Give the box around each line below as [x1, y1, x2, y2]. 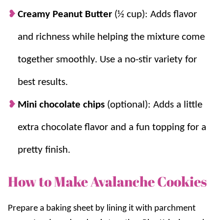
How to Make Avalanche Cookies [8, 171, 207, 191]
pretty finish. [18, 144, 70, 155]
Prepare [8, 203, 38, 213]
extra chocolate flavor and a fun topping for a [18, 122, 206, 133]
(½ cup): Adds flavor [112, 9, 197, 20]
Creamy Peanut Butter [18, 9, 112, 20]
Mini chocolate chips [18, 99, 107, 110]
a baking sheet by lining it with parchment [38, 203, 195, 213]
